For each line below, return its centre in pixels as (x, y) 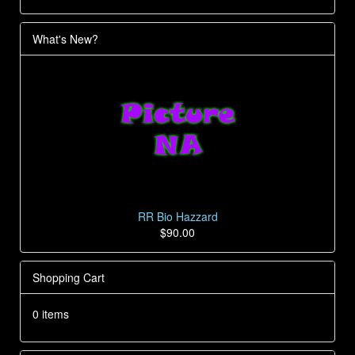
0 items (51, 313)
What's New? (65, 39)
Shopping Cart (69, 277)
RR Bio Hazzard (177, 216)
